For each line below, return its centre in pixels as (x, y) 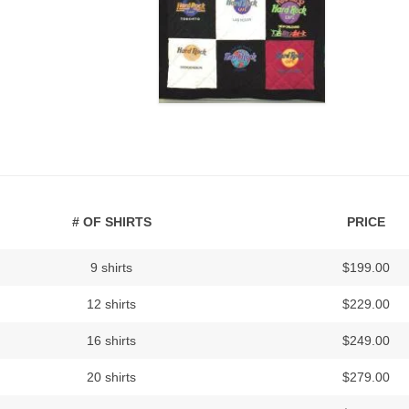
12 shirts (111, 304)
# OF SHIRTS (111, 222)
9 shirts (111, 267)
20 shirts (111, 377)
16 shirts (111, 341)
